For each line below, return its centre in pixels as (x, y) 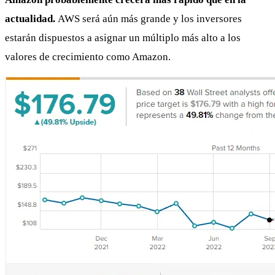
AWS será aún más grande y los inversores (150, 18)
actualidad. (31, 18)
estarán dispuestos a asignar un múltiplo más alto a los (123, 37)
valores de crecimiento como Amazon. (88, 56)
